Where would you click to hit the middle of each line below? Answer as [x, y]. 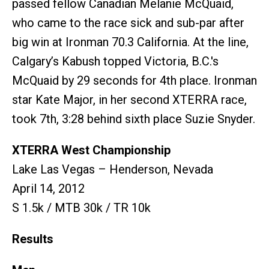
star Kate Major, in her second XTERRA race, [129, 99]
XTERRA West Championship [91, 150]
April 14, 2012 [48, 188]
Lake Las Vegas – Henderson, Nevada [113, 169]
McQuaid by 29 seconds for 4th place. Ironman [134, 80]
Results [33, 239]
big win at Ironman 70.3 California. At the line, [130, 42]
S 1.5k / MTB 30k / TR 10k [81, 207]
